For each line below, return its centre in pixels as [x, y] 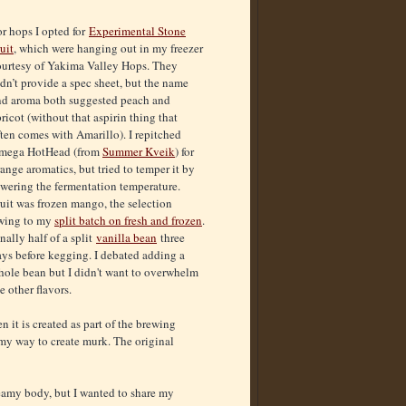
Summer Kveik [139, 152]
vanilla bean [126, 238]
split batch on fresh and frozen [128, 221]
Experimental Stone [137, 31]
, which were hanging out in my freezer [108, 48]
